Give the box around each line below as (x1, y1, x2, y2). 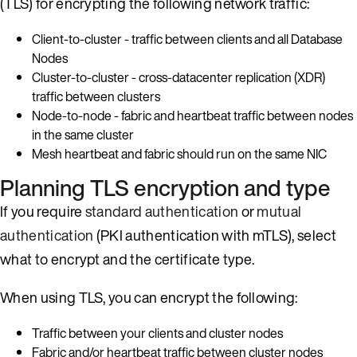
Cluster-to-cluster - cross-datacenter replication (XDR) (32, 67, 325, 87)
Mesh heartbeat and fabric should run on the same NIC (32, 143, 327, 163)
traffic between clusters (32, 86, 160, 106)
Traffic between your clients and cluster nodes (32, 323, 283, 343)
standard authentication (84, 200, 239, 222)
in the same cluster (32, 124, 134, 144)
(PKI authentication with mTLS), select (93, 224, 336, 245)
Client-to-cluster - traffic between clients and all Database (32, 29, 343, 49)
